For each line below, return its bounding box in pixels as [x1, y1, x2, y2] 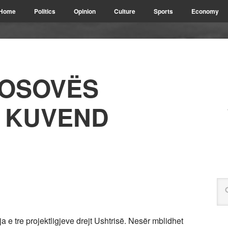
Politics [34, 7, 55, 16]
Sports [154, 7, 173, 16]
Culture [114, 7, 135, 16]
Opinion [74, 7, 96, 16]
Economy [191, 7, 219, 16]
